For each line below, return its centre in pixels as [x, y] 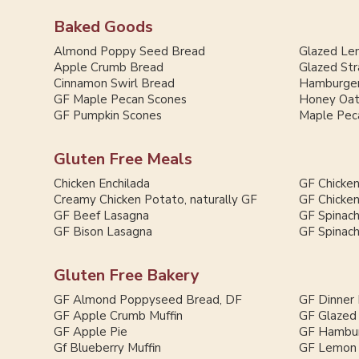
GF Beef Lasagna [102, 216]
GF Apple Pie [91, 332]
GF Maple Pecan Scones [121, 100]
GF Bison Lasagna [103, 232]
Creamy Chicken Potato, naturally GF [156, 200]
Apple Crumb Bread [109, 68]
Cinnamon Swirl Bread [115, 84]
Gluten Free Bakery [127, 276]
